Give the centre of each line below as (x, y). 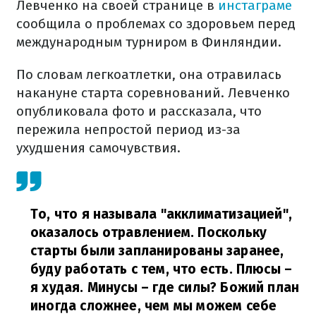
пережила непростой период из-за (128, 129)
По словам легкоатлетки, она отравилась (149, 74)
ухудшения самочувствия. (98, 148)
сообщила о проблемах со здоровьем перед (156, 24)
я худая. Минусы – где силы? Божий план (165, 287)
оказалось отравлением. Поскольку (149, 232)
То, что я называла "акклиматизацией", (162, 214)
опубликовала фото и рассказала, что (139, 111)
